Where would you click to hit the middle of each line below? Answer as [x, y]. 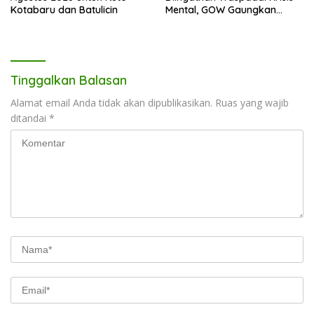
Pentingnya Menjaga [213, 23]
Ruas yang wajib [252, 103]
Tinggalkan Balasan [69, 81]
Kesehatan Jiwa [203, 35]
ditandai [30, 118]
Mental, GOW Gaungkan [221, 10]
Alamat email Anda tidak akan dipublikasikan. [111, 103]
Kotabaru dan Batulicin [64, 10]
